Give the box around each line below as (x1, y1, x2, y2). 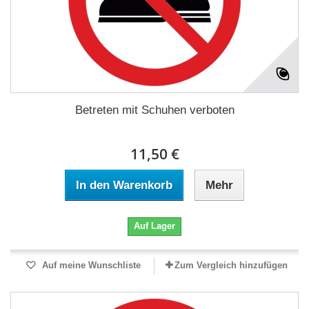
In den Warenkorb (76, 179, 172, 192)
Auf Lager (134, 221, 175, 231)
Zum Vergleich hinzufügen (175, 260, 288, 270)
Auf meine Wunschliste (39, 260, 141, 270)
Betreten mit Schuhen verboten (74, 103, 235, 117)
